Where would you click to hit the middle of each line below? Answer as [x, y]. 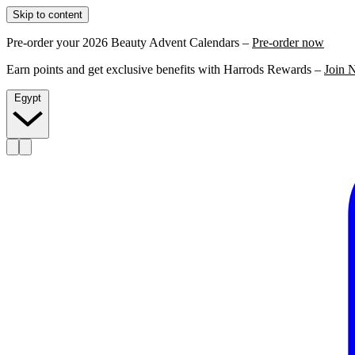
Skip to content [48, 15]
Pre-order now [288, 42]
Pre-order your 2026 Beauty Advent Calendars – [129, 42]
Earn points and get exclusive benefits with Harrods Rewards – [165, 69]
